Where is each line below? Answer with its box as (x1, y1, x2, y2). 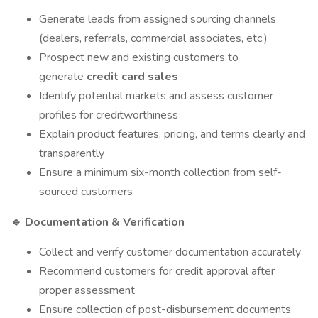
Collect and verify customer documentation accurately (39, 244, 301, 260)
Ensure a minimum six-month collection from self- (39, 165, 282, 180)
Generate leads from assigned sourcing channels (39, 11, 276, 27)
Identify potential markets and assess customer (39, 88, 273, 104)
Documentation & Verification (22, 214, 185, 230)
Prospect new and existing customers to (39, 50, 238, 65)
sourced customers (39, 184, 133, 199)
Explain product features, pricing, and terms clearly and (39, 126, 305, 142)
